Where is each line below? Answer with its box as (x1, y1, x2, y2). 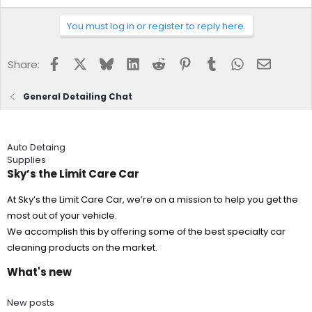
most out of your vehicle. (7, 209, 117, 222)
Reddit (165, 55, 200, 70)
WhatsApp (244, 55, 299, 70)
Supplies (7, 153, 46, 166)
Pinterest (191, 55, 239, 70)
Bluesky (112, 55, 150, 70)
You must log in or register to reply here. (66, 19, 246, 33)
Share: (8, 57, 40, 72)
